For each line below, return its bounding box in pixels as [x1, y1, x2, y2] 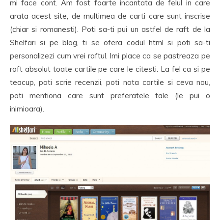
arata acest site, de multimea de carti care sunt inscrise [10, 11, 210, 21]
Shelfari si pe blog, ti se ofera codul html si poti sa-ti [10, 37, 210, 47]
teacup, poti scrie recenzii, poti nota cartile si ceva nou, [10, 77, 210, 87]
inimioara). [10, 104, 44, 113]
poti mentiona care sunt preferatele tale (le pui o [10, 90, 210, 100]
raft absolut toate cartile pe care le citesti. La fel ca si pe [10, 64, 210, 74]
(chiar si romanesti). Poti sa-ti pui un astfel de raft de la [10, 24, 210, 34]
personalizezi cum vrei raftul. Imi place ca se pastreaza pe [10, 51, 210, 60]
